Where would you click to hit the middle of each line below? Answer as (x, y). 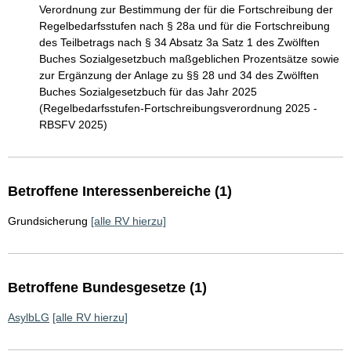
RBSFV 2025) (73, 125)
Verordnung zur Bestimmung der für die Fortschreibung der (186, 10)
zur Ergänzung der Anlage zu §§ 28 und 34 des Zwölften (179, 76)
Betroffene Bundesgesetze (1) (107, 288)
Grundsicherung (48, 221)
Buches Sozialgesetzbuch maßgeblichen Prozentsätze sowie (189, 59)
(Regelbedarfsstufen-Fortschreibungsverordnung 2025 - (178, 109)
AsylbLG (29, 318)
